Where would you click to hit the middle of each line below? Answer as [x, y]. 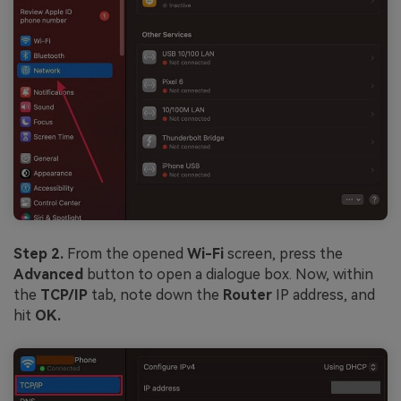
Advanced [48, 274]
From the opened [127, 253]
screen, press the [283, 253]
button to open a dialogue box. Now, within [228, 274]
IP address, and [324, 294]
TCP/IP [64, 294]
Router [247, 294]
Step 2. [40, 253]
